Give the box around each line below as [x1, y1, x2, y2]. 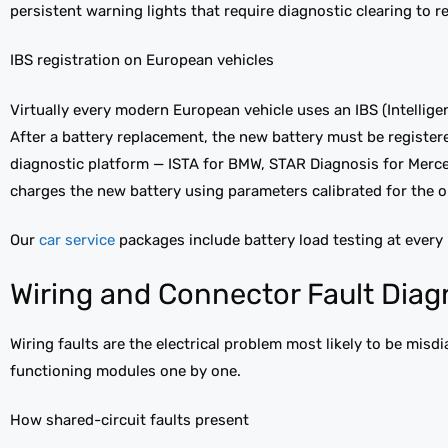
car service [35, 231, 115, 250]
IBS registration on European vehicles [10, 51, 274, 70]
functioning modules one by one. [10, 361, 241, 380]
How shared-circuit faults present [10, 411, 249, 430]
